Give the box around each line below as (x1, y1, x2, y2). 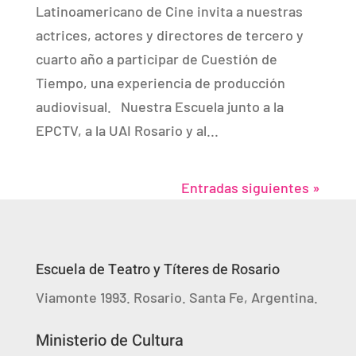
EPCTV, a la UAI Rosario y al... (35, 121, 219, 139)
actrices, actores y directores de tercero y (35, 25, 304, 44)
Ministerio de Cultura (35, 328, 184, 352)
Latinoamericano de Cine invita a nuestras (35, 2, 303, 20)
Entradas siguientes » (181, 178, 321, 196)
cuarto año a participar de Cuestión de (35, 49, 277, 68)
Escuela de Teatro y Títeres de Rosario (35, 258, 280, 281)
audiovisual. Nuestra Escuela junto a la (35, 97, 284, 115)
